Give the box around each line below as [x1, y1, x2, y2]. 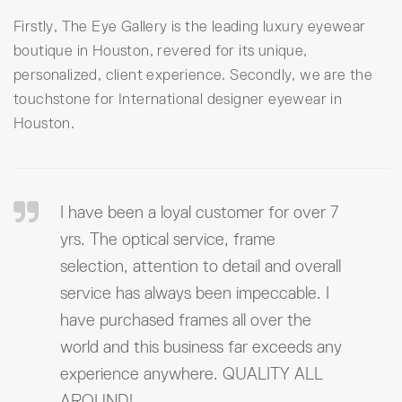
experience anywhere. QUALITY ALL [60, 364, 323, 384]
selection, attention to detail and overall [60, 257, 341, 276]
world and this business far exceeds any [60, 337, 342, 357]
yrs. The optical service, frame [60, 230, 275, 249]
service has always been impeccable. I [60, 284, 329, 303]
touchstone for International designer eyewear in [13, 91, 343, 109]
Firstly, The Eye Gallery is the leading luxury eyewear [13, 18, 366, 36]
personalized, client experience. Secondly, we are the [13, 66, 373, 84]
